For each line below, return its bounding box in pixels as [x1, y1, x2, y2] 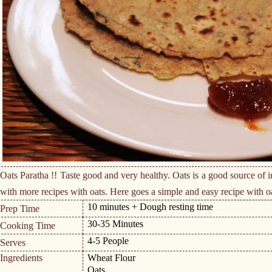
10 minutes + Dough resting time [87, 202, 214, 212]
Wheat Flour [87, 253, 136, 263]
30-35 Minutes [87, 219, 144, 229]
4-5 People [87, 236, 129, 246]
